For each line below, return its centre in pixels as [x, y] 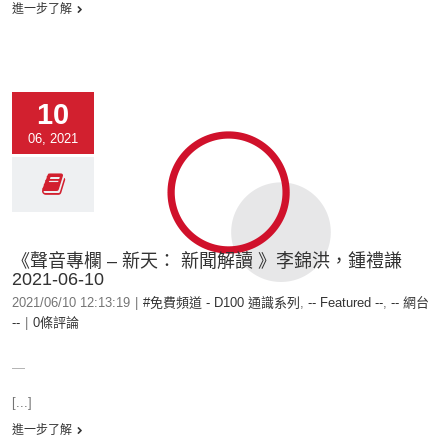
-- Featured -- [345, 302]
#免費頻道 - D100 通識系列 [221, 302]
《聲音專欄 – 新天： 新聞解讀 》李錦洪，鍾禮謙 [207, 261]
